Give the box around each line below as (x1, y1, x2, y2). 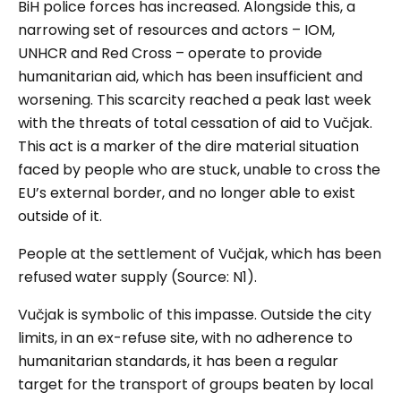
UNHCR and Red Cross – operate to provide (18, 43, 322, 64)
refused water (18, 267, 117, 288)
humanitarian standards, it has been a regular (18, 351, 338, 372)
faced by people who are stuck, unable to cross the (18, 159, 380, 181)
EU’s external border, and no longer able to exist (18, 183, 355, 204)
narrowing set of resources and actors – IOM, (18, 20, 335, 41)
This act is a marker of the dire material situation (18, 136, 359, 158)
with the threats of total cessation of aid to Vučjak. (18, 113, 372, 134)
